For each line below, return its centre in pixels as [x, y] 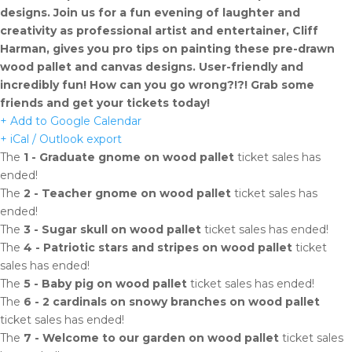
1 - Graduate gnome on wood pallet [129, 157]
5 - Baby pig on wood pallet [105, 284]
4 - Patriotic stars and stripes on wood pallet [158, 247]
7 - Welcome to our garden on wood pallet [151, 338]
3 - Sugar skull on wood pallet [112, 229]
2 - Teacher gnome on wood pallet [127, 193]
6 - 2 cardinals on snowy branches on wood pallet [172, 302]
